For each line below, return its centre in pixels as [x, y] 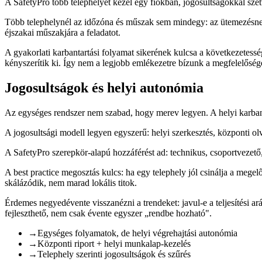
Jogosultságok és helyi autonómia [104, 87]
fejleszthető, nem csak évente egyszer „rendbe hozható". [108, 213]
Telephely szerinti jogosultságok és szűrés [114, 254]
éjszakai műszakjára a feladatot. [63, 32]
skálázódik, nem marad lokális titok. [71, 182]
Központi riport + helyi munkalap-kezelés [114, 243]
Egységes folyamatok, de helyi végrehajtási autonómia [137, 233]
